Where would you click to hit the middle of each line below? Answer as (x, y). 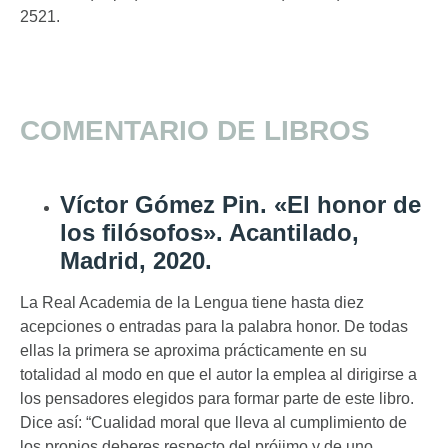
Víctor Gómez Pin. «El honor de (240, 205)
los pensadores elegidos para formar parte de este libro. (217, 399)
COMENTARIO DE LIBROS (195, 131)
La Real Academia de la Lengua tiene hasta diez (192, 303)
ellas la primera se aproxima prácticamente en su (193, 351)
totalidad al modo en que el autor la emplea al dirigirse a (218, 375)
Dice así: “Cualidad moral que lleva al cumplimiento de (213, 423)
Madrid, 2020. (136, 261)
